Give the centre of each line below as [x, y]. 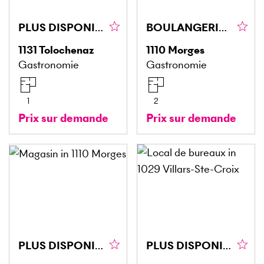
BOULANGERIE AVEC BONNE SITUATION [223, 28]
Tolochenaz [67, 50]
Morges [186, 50]
